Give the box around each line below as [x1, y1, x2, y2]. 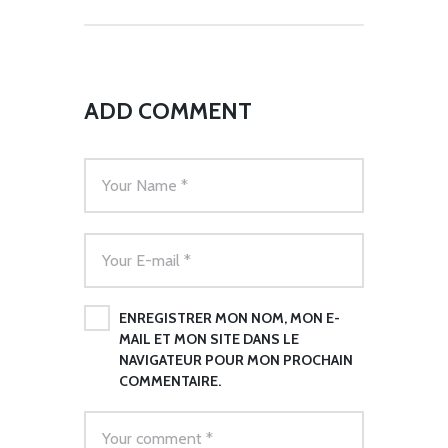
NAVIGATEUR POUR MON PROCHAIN [119, 350, 353, 369]
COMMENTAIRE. [119, 371, 221, 390]
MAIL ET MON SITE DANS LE [119, 329, 299, 348]
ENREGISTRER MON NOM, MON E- [119, 308, 340, 327]
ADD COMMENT [84, 96, 252, 125]
